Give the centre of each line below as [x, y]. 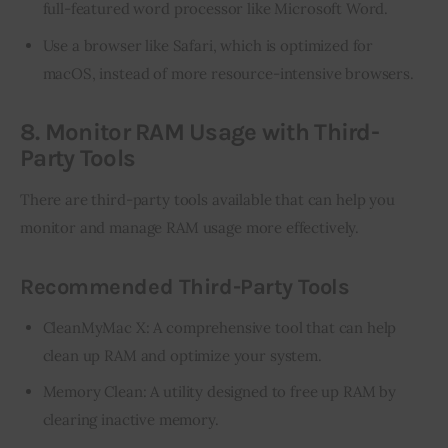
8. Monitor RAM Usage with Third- [199, 131]
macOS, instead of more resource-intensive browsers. [228, 73]
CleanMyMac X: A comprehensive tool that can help [219, 328]
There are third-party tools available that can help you [209, 200]
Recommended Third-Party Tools [185, 286]
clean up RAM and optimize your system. [182, 356]
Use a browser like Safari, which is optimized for [208, 45]
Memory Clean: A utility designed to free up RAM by [219, 392]
